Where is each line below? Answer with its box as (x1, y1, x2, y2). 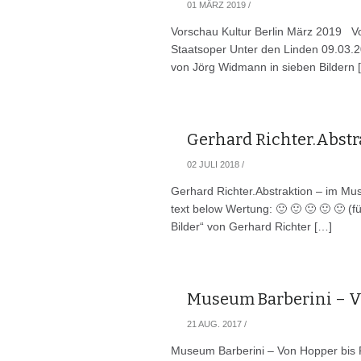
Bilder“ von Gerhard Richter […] (171, 220, 332, 233)
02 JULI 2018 (187, 160, 239, 169)
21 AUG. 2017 (187, 319, 242, 329)
